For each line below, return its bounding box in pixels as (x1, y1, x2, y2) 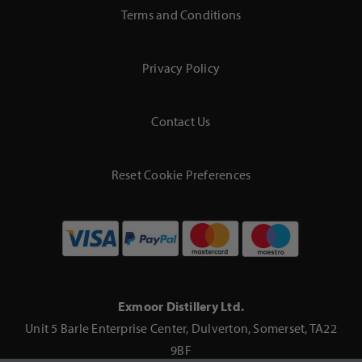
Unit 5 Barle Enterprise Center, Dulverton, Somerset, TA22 (25, 319, 337, 336)
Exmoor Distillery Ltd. (117, 297, 245, 314)
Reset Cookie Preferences (111, 166, 251, 183)
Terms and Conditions (120, 6, 242, 23)
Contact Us (151, 113, 211, 130)
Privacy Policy (141, 60, 221, 77)
